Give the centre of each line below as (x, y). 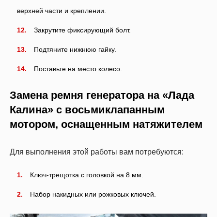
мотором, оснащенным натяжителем (106, 124)
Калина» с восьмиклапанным (87, 109)
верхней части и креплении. (62, 10)
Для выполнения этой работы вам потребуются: (97, 152)
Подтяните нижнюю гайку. (75, 49)
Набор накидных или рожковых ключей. (93, 194)
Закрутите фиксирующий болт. (82, 30)
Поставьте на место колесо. (78, 69)
